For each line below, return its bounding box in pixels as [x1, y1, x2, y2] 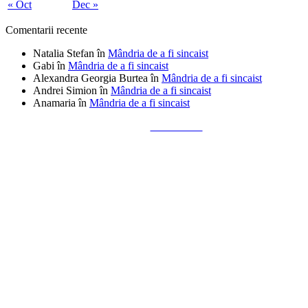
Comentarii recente [5, 24, 87, 36]
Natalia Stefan [33, 47, 94, 60]
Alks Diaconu [150, 120, 203, 133]
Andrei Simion [33, 85, 97, 97]
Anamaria [33, 97, 76, 109]
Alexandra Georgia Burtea [33, 72, 148, 85]
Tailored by [105, 120, 151, 133]
